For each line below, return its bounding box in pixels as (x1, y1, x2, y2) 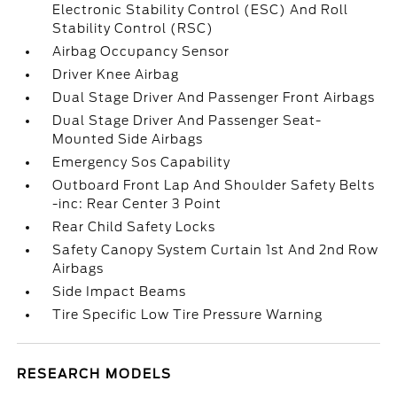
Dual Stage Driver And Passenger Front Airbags (52, 90, 376, 105)
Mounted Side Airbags (52, 132, 204, 146)
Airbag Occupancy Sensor (52, 44, 230, 58)
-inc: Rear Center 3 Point (52, 197, 222, 211)
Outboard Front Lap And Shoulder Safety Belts (52, 178, 376, 192)
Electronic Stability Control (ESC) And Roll (52, 3, 349, 17)
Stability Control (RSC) (52, 21, 214, 35)
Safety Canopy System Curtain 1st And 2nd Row (52, 243, 379, 257)
